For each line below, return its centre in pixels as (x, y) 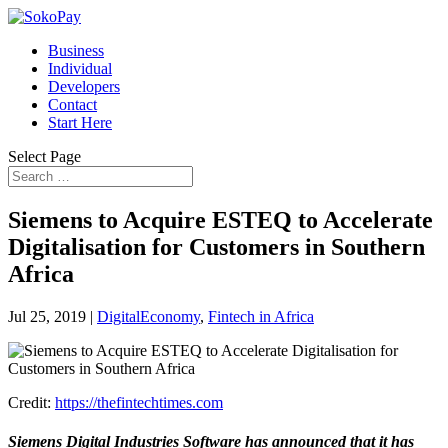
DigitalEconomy (148, 316)
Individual (80, 68)
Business (76, 50)
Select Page (44, 156)
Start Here (80, 122)
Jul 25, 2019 (47, 316)
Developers (84, 86)
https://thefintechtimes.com (139, 402)
